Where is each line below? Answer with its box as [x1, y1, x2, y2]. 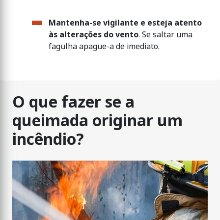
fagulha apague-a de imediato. [49, 40, 160, 52]
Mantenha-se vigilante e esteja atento [49, 17, 202, 28]
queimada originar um [12, 109, 183, 132]
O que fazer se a [12, 90, 135, 113]
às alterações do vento [49, 28, 138, 40]
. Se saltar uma [138, 28, 192, 40]
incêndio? [12, 128, 84, 151]
